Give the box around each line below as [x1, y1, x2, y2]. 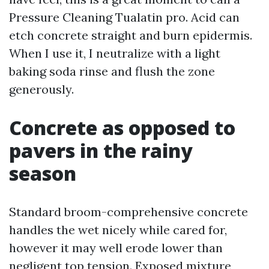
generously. [9, 82, 74, 97]
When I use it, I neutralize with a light [9, 46, 220, 61]
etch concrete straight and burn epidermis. [9, 28, 252, 43]
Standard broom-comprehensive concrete [9, 204, 248, 219]
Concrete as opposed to [9, 115, 235, 141]
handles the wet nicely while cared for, [9, 222, 227, 237]
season [9, 160, 76, 186]
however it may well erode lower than [9, 240, 223, 255]
